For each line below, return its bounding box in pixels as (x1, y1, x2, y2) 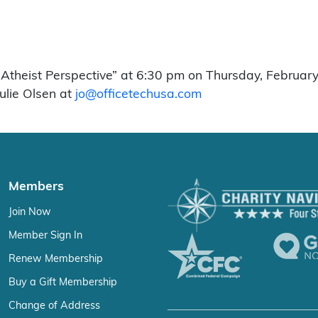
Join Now (9, 206, 51, 217)
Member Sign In (9, 229, 82, 241)
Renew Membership (9, 253, 103, 264)
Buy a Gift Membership (9, 276, 117, 287)
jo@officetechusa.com (75, 87, 202, 100)
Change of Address (9, 300, 100, 311)
